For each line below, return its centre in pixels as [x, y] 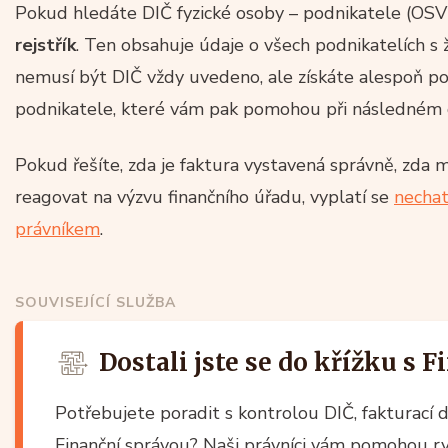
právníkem [57, 228]
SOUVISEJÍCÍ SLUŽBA [95, 302]
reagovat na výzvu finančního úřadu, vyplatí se [204, 196]
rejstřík [45, 44]
